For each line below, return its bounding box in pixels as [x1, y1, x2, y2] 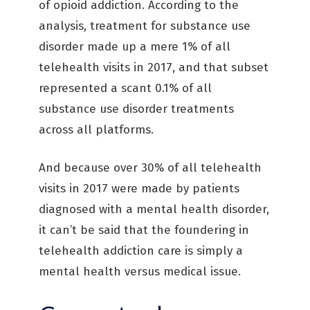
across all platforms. [39, 122, 154, 137]
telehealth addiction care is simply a [39, 244, 243, 258]
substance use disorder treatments [39, 102, 234, 116]
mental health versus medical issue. [39, 264, 241, 279]
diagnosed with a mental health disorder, [39, 202, 269, 217]
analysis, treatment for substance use [39, 19, 250, 33]
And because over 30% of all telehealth [39, 161, 262, 175]
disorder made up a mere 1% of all [39, 39, 230, 54]
